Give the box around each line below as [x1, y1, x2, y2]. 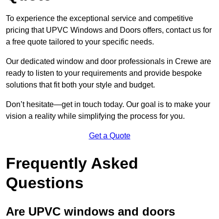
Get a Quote [88, 131, 131, 140]
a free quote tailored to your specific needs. [6, 37, 154, 46]
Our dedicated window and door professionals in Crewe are [6, 57, 211, 66]
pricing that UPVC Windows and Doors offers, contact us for [6, 25, 212, 34]
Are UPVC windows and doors [6, 204, 175, 218]
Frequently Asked [6, 154, 138, 172]
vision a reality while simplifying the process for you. [6, 111, 185, 120]
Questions [6, 174, 84, 192]
